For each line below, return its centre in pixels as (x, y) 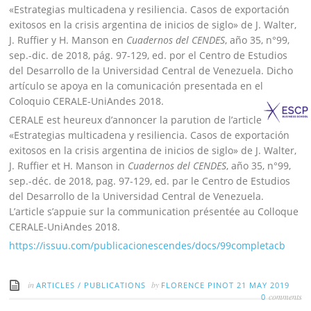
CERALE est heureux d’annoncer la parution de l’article (136, 119)
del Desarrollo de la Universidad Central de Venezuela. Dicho (151, 70)
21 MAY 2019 (263, 285)
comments (285, 296)
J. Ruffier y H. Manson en (68, 40)
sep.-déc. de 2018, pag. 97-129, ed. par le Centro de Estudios (150, 180)
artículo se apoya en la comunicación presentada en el (136, 85)
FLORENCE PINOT (199, 285)
